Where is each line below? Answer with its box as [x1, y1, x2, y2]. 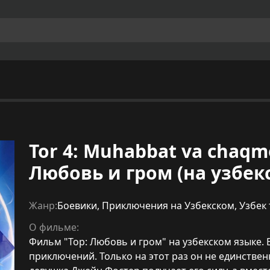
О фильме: [29, 221, 79, 234]
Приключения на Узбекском [102, 199, 234, 212]
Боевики [57, 199, 97, 212]
